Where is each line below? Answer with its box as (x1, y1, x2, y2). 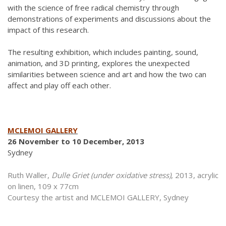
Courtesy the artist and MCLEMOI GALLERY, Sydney (8, 192, 189, 202)
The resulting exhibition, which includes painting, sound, (8, 47, 198, 57)
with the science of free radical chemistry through (8, 2, 179, 13)
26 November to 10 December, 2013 (8, 136, 144, 146)
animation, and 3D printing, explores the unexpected (8, 58, 190, 68)
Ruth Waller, (8, 169, 51, 180)
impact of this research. (8, 24, 89, 35)
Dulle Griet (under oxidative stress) (51, 169, 171, 180)
